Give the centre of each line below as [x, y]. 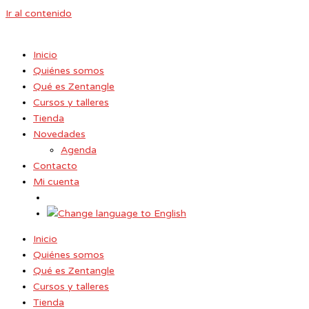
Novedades [59, 134]
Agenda [79, 150]
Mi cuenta [56, 182]
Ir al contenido [39, 13]
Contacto [55, 166]
